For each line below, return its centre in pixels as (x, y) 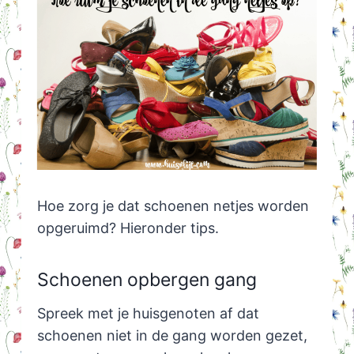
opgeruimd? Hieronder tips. (128, 228)
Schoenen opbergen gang (147, 280)
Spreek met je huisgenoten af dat (148, 313)
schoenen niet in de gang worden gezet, (172, 335)
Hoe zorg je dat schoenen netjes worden (173, 205)
